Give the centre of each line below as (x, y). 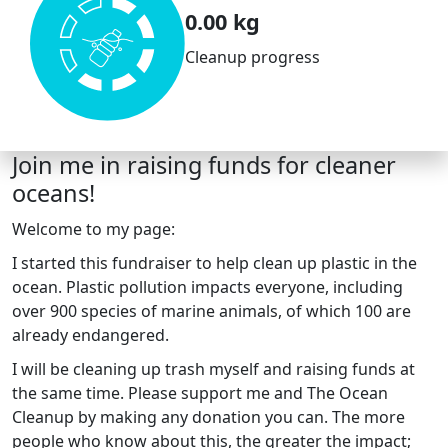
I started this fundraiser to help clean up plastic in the (214, 263)
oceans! (53, 193)
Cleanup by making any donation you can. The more (208, 417)
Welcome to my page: (93, 229)
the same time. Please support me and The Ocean (200, 393)
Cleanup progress (253, 56)
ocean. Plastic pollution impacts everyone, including (207, 287)
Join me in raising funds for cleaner (204, 165)
